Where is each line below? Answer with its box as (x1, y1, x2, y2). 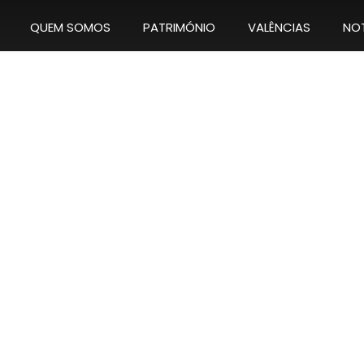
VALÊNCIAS (248, 19, 310, 37)
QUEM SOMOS (30, 19, 110, 37)
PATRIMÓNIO (143, 19, 215, 37)
